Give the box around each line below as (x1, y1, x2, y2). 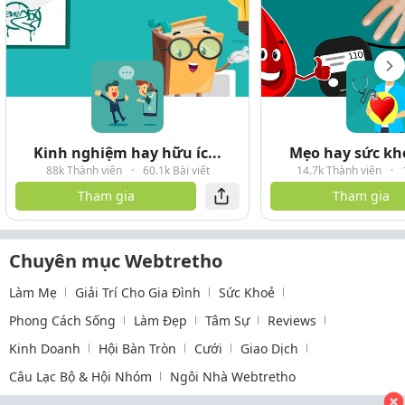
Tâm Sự (205, 311, 250, 329)
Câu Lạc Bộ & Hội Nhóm (9, 367, 152, 385)
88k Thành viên (45, 162, 122, 178)
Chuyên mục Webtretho (9, 248, 222, 273)
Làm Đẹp (134, 311, 187, 329)
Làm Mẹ (9, 283, 57, 301)
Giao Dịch (240, 339, 298, 357)
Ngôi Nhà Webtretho (170, 367, 296, 385)
